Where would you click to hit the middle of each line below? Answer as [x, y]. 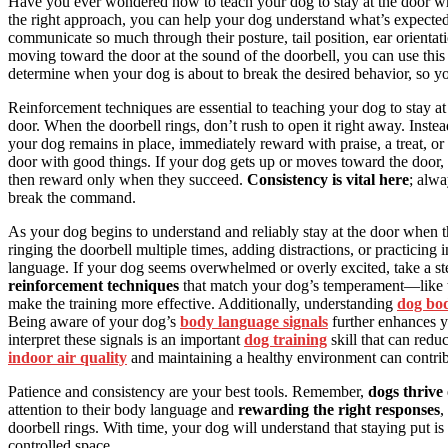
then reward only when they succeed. [127, 179]
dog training [285, 339]
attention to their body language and [123, 409]
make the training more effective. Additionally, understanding [202, 303]
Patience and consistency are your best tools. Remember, [188, 391]
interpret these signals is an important [126, 339]
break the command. [72, 197]
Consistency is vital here [328, 179]
